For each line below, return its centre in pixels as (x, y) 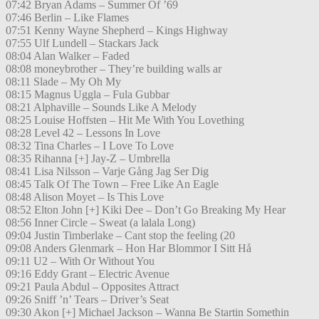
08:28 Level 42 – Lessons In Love (83, 133)
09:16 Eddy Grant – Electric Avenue (88, 274)
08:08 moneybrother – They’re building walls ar (114, 69)
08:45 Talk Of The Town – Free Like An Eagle (112, 184)
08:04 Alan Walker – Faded (68, 56)
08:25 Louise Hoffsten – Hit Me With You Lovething (125, 120)
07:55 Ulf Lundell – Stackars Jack (82, 43)
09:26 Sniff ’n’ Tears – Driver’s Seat (87, 300)
